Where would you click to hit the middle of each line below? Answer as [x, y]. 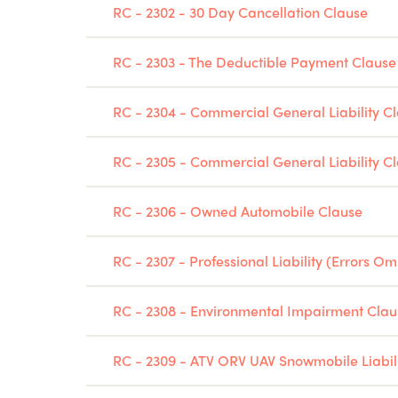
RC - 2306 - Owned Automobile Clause [238, 211]
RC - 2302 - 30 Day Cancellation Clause [240, 12]
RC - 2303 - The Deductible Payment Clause [255, 62]
